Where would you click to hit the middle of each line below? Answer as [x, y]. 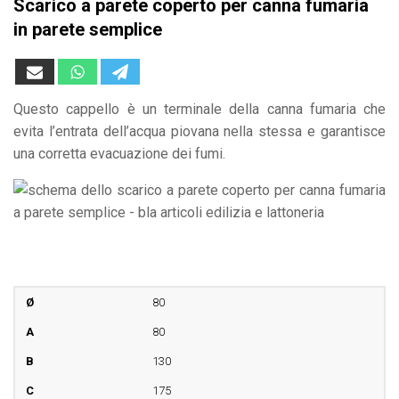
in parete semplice [88, 29]
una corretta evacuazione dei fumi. [119, 153]
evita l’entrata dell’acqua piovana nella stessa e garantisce [199, 131]
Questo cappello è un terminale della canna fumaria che [199, 109]
